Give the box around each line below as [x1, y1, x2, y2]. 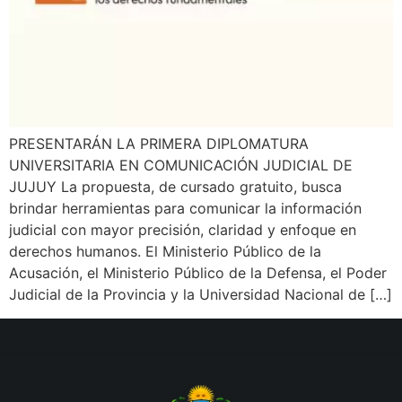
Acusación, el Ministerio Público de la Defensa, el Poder [9, 264, 387, 283]
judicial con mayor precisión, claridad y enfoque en [9, 221, 356, 240]
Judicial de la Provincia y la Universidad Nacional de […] [9, 285, 392, 304]
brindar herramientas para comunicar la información [9, 199, 362, 218]
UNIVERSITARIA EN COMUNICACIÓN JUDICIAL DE [9, 156, 353, 175]
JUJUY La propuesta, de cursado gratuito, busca [9, 178, 342, 197]
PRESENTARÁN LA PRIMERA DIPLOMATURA [9, 135, 309, 153]
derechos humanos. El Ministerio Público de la [9, 242, 321, 261]
